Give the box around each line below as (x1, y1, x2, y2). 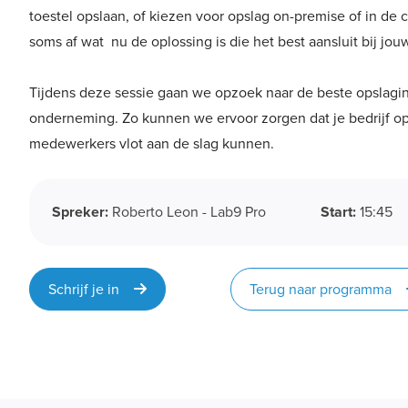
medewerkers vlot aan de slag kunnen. (29, 133, 281, 154)
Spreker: (52, 201, 112, 222)
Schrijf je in (48, 279, 134, 300)
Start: (321, 201, 360, 222)
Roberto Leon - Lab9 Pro (112, 201, 266, 222)
